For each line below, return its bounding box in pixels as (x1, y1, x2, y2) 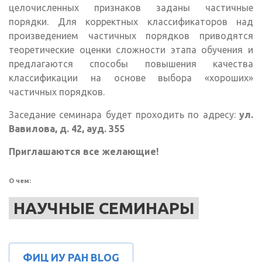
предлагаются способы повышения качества (9, 58, 253, 70)
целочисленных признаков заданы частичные (9, 2, 253, 13)
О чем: (9, 177, 33, 185)
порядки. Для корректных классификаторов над (9, 16, 253, 27)
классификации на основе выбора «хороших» (9, 73, 253, 84)
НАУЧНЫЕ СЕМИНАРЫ (13, 199, 194, 218)
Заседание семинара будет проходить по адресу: (9, 109, 239, 120)
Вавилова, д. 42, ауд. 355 (9, 123, 125, 135)
